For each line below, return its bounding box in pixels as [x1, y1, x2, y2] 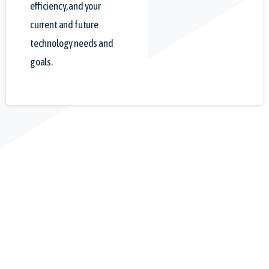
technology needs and [30, 37, 113, 50]
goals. [30, 56, 53, 68]
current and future [30, 19, 98, 31]
